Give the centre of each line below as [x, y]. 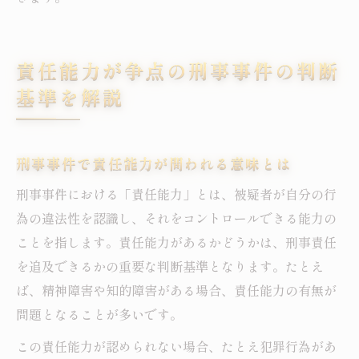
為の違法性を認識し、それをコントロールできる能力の [176, 218]
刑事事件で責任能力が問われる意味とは [154, 163]
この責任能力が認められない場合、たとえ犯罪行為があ [176, 347]
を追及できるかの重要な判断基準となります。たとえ [170, 266]
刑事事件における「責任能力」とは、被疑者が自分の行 [176, 194]
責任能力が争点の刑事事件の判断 [178, 71]
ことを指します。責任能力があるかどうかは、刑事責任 [176, 242]
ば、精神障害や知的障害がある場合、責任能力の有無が [176, 290]
